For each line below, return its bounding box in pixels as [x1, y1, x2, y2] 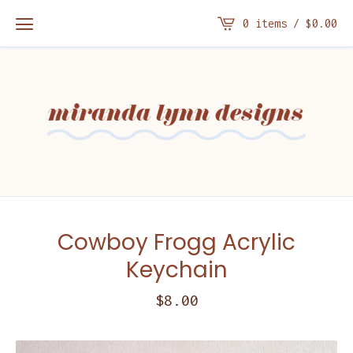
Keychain [125, 254, 228, 285]
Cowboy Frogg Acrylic [58, 226, 295, 258]
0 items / [243, 16, 306, 30]
